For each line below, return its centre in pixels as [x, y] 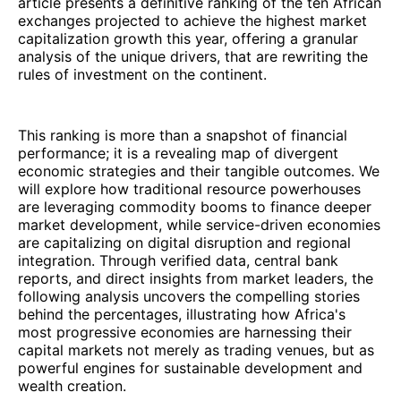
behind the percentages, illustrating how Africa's [182, 314]
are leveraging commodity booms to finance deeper [195, 206]
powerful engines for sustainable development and [190, 367]
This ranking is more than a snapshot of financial [183, 135]
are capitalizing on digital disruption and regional [184, 242]
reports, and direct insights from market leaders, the [196, 278]
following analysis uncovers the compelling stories [189, 296]
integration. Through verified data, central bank [178, 260]
